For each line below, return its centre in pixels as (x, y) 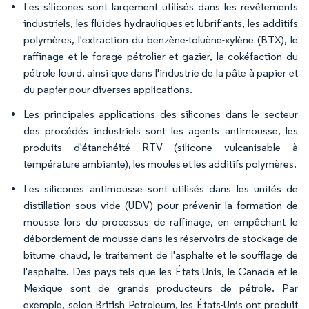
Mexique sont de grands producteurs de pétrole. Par (161, 288)
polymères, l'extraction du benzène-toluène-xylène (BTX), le (161, 40)
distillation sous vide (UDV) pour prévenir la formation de (161, 205)
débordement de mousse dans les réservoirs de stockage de (161, 238)
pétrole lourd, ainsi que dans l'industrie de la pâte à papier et (161, 73)
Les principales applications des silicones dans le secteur (161, 114)
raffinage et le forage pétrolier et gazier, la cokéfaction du (161, 56)
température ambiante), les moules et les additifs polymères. (160, 164)
